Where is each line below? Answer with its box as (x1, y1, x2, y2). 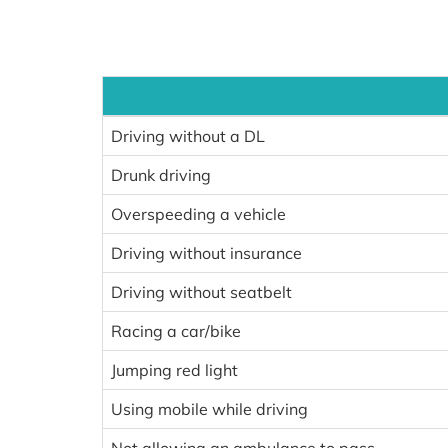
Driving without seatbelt (111, 282, 292, 302)
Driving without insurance (111, 243, 302, 263)
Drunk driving (111, 165, 211, 185)
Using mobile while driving (111, 399, 308, 419)
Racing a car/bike (111, 321, 241, 341)
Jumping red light (111, 360, 238, 380)
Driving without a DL (111, 126, 265, 146)
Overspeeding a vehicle (111, 204, 286, 224)
